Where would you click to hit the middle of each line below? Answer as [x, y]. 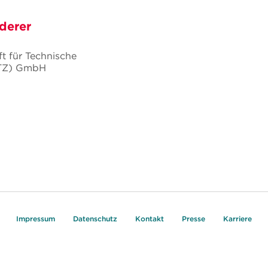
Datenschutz [95, 218]
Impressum [36, 218]
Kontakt [150, 218]
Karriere [237, 218]
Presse [194, 218]
